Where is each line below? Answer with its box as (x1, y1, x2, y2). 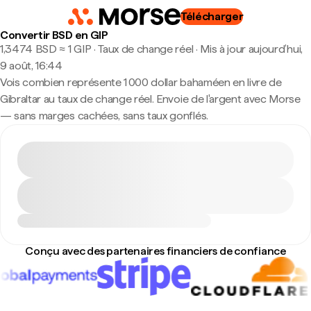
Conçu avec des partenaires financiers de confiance (25, 244, 286, 258)
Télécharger (180, 10, 244, 23)
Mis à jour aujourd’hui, (200, 42, 303, 56)
